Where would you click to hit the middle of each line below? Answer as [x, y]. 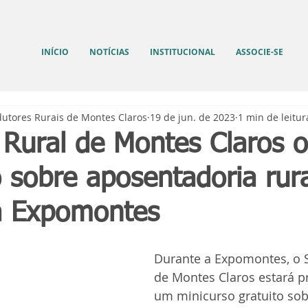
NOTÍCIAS [109, 52]
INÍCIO [55, 52]
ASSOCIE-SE [260, 52]
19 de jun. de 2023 [192, 117]
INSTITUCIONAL [183, 52]
